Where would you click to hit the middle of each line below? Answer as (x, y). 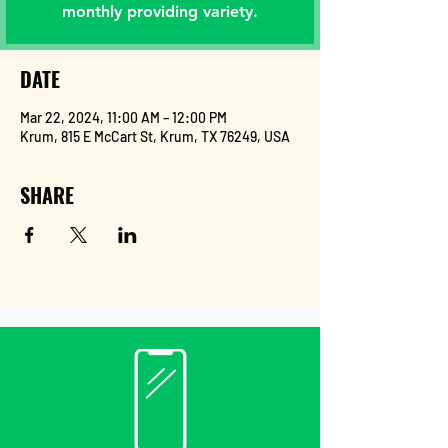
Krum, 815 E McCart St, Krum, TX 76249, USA (155, 136)
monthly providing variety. (160, 11)
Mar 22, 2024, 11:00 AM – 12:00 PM (123, 117)
